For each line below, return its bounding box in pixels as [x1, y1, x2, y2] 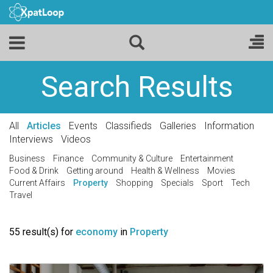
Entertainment [180, 154, 233, 163]
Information [204, 120, 254, 132]
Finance [53, 154, 83, 163]
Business [9, 154, 45, 163]
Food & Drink [9, 166, 58, 175]
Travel [9, 190, 32, 200]
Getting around [66, 166, 123, 175]
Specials [161, 178, 194, 188]
